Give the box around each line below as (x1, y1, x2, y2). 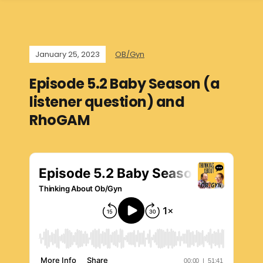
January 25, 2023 (35, 49, 100, 60)
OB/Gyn (115, 49, 144, 60)
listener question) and (29, 92, 184, 112)
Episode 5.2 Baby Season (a (29, 74, 220, 93)
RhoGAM (29, 110, 90, 130)
